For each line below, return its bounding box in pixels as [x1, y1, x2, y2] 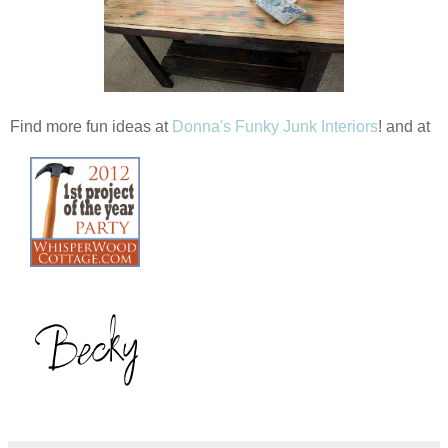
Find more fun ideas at [10, 118, 172, 136]
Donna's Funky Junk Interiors [172, 118, 378, 136]
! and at [378, 118, 430, 136]
